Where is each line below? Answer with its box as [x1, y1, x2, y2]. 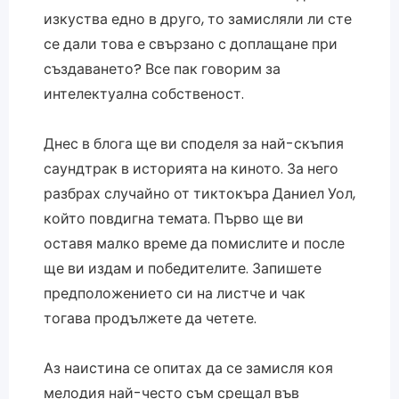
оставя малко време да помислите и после [43, 232, 345, 254]
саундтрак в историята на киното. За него [43, 158, 338, 179]
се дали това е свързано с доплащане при [43, 33, 338, 54]
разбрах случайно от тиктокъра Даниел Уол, [43, 183, 355, 204]
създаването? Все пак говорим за [43, 58, 281, 79]
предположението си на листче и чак [43, 282, 305, 304]
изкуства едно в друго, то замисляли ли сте [43, 8, 352, 29]
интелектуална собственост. [43, 83, 244, 104]
